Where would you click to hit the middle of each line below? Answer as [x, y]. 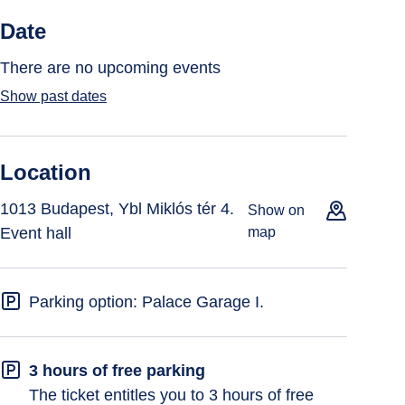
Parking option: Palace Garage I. [146, 302]
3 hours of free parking [117, 371]
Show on [276, 210]
